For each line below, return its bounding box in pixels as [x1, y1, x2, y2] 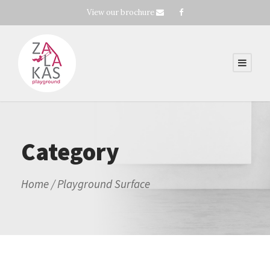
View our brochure [87, 7, 154, 17]
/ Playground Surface [49, 177, 150, 191]
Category [21, 137, 119, 167]
